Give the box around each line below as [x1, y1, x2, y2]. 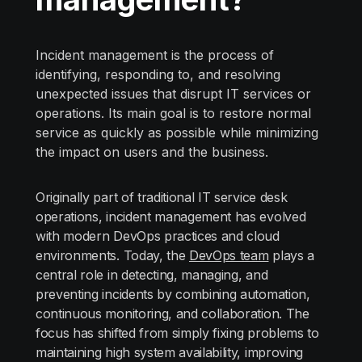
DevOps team [189, 247, 269, 263]
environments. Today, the [36, 247, 189, 263]
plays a [268, 247, 314, 263]
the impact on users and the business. [36, 144, 268, 160]
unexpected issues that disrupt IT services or [36, 86, 311, 102]
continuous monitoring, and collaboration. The [36, 305, 309, 322]
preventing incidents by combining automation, [36, 286, 310, 302]
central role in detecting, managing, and [36, 267, 268, 283]
